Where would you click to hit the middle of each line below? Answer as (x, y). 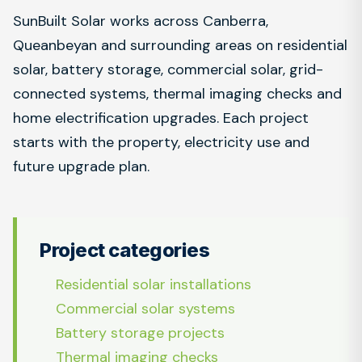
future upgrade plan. (81, 166)
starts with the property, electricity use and (161, 142)
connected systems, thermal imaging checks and (177, 94)
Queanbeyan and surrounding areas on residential (180, 45)
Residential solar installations (154, 284)
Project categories (125, 250)
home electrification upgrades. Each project (161, 118)
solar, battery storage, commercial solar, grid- (168, 69)
